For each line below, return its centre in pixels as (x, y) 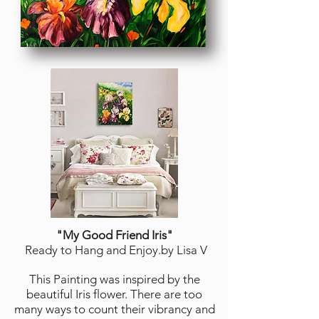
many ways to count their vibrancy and (114, 309)
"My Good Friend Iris (111, 235)
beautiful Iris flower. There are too (114, 294)
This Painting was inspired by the (114, 279)
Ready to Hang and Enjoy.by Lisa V (114, 250)
